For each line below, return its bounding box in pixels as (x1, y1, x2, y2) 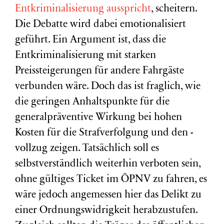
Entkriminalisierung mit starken (15, 50, 156, 61)
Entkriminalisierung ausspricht (15, 4, 151, 14)
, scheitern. (151, 4, 197, 14)
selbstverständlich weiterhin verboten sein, (15, 159, 200, 169)
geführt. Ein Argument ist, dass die (15, 35, 166, 45)
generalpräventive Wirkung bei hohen (15, 112, 182, 123)
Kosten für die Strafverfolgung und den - (15, 128, 193, 138)
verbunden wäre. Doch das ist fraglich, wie (15, 81, 200, 92)
